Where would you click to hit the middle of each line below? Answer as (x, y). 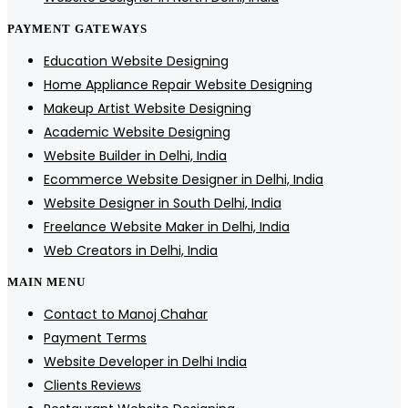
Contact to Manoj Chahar (126, 315)
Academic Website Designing (137, 133)
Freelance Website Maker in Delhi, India (167, 227)
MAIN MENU (46, 282)
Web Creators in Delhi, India (131, 251)
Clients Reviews (92, 386)
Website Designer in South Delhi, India (163, 204)
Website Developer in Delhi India (145, 362)
